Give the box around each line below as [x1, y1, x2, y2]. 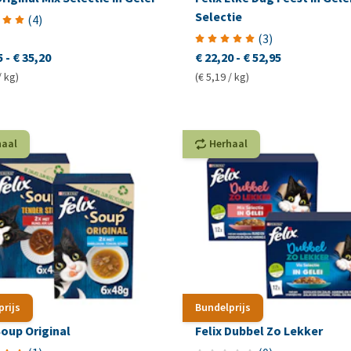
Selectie [194, 8, 242, 25]
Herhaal [208, 136, 248, 151]
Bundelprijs [194, 300, 251, 316]
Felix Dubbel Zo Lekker [194, 323, 323, 340]
